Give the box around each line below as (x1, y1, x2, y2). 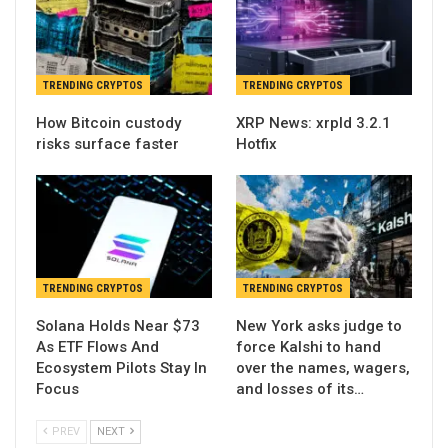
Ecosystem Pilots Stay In (36, 359, 207, 378)
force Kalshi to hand (236, 338, 381, 357)
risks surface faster (36, 134, 179, 153)
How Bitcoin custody (36, 113, 181, 132)
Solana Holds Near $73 (36, 317, 200, 336)
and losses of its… (236, 380, 364, 399)
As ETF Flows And (36, 338, 159, 357)
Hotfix (236, 134, 277, 153)
